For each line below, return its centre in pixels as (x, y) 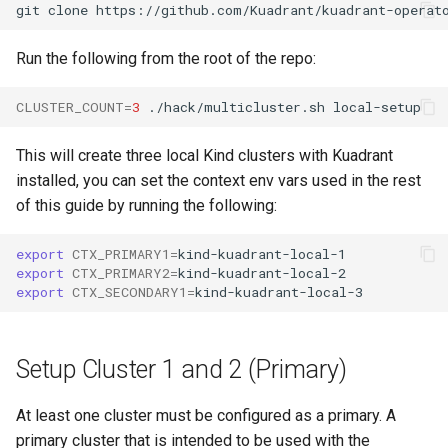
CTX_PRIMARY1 (121, 253)
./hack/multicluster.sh (236, 106)
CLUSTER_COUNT (70, 106)
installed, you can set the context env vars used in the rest (218, 181)
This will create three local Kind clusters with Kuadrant (204, 156)
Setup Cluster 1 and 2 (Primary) (181, 370)
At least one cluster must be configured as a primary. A (206, 416)
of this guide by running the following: (146, 206)
